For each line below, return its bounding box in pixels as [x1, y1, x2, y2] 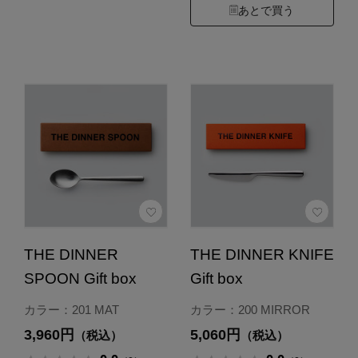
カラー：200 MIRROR [189, 303, 310, 317]
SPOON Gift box [23, 270, 137, 288]
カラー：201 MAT [23, 303, 119, 317]
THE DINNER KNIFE [189, 246, 334, 264]
